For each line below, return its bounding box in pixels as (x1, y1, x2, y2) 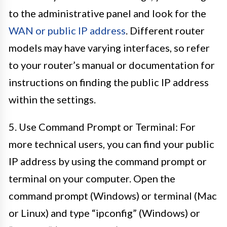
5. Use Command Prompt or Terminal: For (9, 121, 196, 133)
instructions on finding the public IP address (9, 76, 209, 88)
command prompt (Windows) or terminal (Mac (9, 190, 217, 202)
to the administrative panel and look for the (9, 7, 206, 19)
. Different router (126, 24, 205, 36)
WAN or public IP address (9, 24, 126, 36)
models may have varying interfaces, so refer (9, 42, 210, 54)
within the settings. (9, 93, 96, 105)
